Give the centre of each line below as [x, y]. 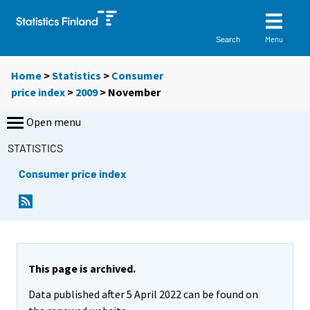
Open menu [54, 122]
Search [228, 39]
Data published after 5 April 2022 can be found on [143, 294]
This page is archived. [82, 269]
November [134, 92]
